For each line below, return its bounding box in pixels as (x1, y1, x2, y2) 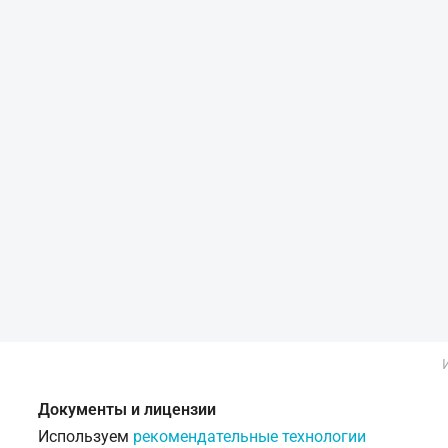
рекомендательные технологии (133, 427, 366, 446)
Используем (38, 427, 133, 446)
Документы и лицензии (38, 400, 216, 419)
